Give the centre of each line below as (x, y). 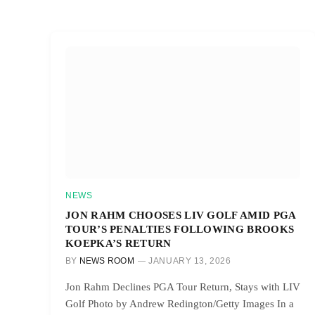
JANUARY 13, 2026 (190, 261)
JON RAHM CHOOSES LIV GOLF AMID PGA (181, 214)
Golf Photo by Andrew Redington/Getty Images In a (180, 303)
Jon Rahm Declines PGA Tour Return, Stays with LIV (183, 287)
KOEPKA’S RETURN (118, 243)
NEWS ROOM (107, 261)
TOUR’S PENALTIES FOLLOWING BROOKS (180, 229)
